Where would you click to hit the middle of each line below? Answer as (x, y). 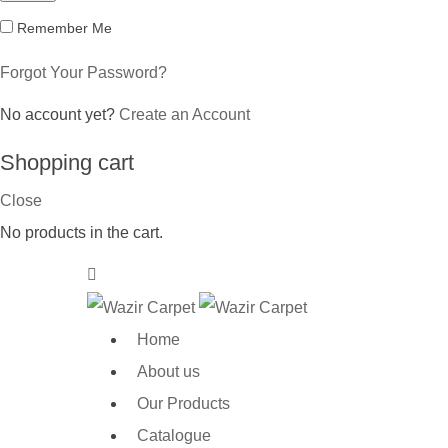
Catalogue (174, 435)
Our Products (183, 403)
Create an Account (184, 114)
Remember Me (62, 28)
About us (168, 371)
